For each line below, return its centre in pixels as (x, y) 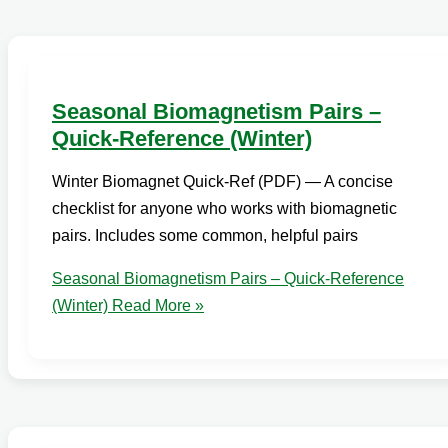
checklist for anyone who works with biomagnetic (224, 208)
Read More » (156, 305)
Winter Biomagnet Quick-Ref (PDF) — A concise (222, 181)
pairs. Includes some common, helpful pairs (205, 235)
